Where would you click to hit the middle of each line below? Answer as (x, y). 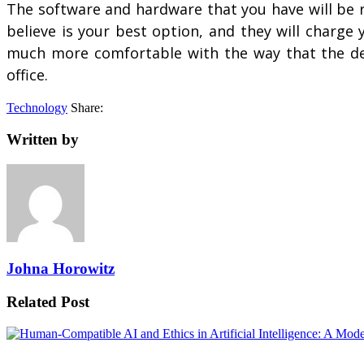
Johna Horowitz (61, 269)
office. (27, 75)
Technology (37, 108)
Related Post (48, 302)
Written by (43, 139)
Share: (87, 108)
